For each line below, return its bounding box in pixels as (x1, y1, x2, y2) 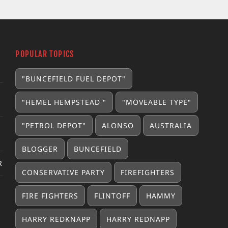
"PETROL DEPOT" (22, 120, 87, 130)
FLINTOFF (94, 190, 131, 201)
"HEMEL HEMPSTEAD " (22, 97, 107, 107)
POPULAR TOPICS (15, 48, 74, 59)
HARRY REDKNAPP (22, 214, 91, 224)
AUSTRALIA (150, 120, 192, 130)
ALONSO (102, 120, 134, 130)
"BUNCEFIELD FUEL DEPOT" (22, 73, 126, 83)
